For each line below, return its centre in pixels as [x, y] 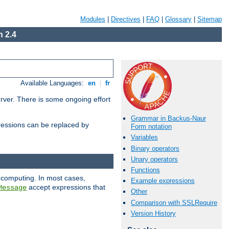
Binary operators [155, 148]
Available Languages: [53, 83]
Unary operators [154, 159]
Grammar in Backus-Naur [168, 119]
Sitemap [210, 19]
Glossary [178, 19]
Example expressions [163, 181]
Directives [126, 19]
